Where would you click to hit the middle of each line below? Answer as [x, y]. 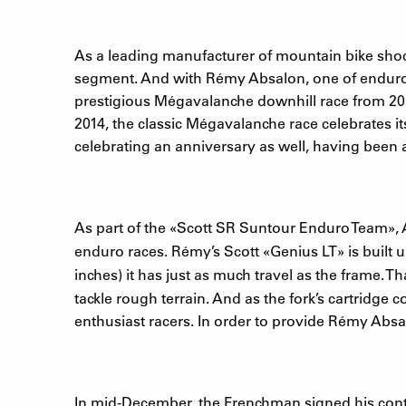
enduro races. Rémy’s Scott [169, 251]
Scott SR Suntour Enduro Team [282, 227]
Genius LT [304, 251]
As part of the [122, 227]
